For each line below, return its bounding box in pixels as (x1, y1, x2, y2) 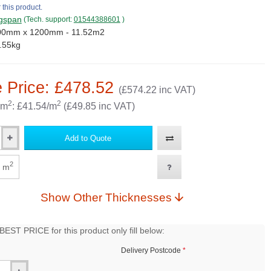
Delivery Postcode (120, 246, 181, 255)
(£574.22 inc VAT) (118, 85, 195, 95)
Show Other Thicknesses (73, 191, 172, 204)
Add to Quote (65, 133, 112, 143)
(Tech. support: (23, 15, 74, 24)
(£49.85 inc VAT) (60, 101, 135, 111)
